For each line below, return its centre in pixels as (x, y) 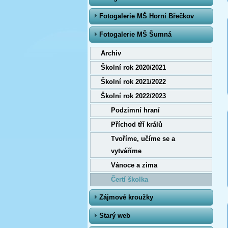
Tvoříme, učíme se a (143, 139)
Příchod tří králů (137, 124)
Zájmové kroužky (126, 197)
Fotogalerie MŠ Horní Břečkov (147, 16)
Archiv (111, 53)
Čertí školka (130, 179)
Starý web (115, 216)
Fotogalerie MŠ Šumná (135, 34)
